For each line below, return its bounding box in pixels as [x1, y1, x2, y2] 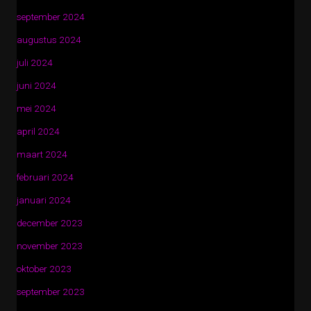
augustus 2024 [17, 34, 81, 45]
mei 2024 [17, 103, 56, 114]
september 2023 [17, 286, 85, 297]
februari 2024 [17, 171, 74, 183]
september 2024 [17, 11, 85, 22]
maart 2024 [17, 149, 67, 160]
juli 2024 [17, 57, 53, 68]
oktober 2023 [17, 263, 72, 274]
